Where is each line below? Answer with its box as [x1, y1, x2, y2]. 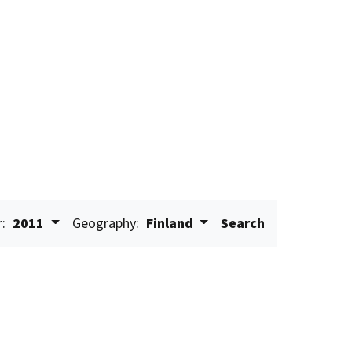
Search [221, 214, 266, 233]
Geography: [71, 214, 139, 233]
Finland [142, 214, 196, 233]
